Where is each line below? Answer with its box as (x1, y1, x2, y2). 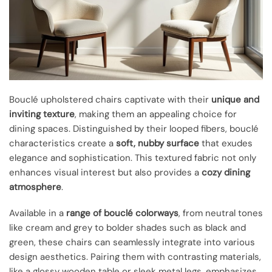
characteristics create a (9, 137, 116, 150)
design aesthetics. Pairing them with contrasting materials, (9, 250, 261, 263)
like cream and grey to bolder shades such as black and (9, 221, 246, 234)
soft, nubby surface (116, 137, 199, 150)
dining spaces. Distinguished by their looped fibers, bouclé (9, 123, 259, 135)
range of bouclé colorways (66, 206, 178, 219)
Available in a (9, 206, 66, 219)
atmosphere (9, 181, 61, 194)
